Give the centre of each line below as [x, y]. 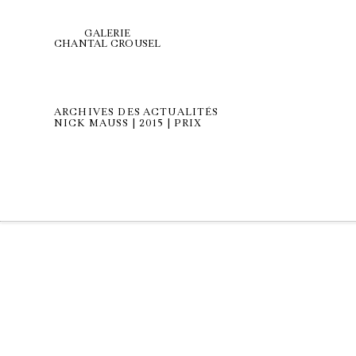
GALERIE [108, 33]
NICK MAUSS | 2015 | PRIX [128, 123]
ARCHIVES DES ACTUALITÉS [137, 112]
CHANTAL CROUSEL [108, 44]
